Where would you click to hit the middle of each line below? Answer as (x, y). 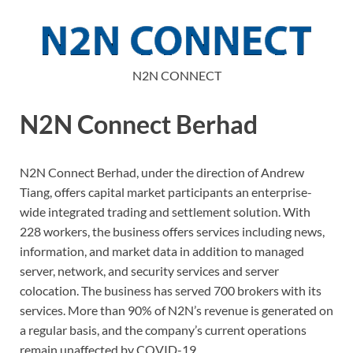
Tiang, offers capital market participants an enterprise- (166, 192)
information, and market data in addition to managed (162, 251)
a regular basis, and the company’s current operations (163, 330)
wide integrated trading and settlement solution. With (165, 212)
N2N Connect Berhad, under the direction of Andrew (162, 173)
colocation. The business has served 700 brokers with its (171, 291)
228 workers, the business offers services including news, (172, 232)
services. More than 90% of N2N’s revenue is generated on (176, 310)
